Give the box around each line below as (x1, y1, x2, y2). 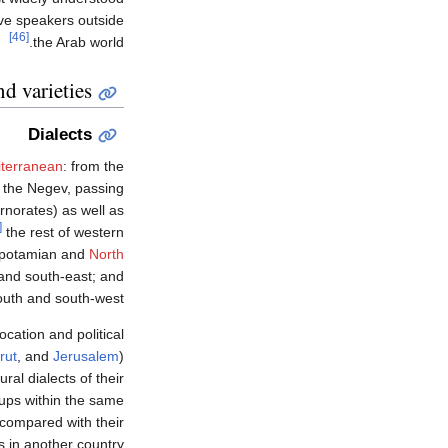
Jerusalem (53, 348, 119, 365)
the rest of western (2, 224, 124, 241)
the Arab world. (33, 34, 124, 51)
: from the (63, 158, 124, 175)
